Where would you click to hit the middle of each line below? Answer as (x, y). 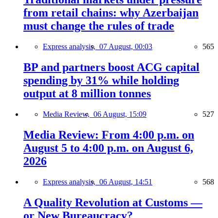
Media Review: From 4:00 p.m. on (109, 135)
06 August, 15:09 (120, 114)
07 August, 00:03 (126, 47)
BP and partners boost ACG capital (111, 67)
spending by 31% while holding (101, 81)
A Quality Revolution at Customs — (113, 202)
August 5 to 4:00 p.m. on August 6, (108, 148)
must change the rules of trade (99, 26)
